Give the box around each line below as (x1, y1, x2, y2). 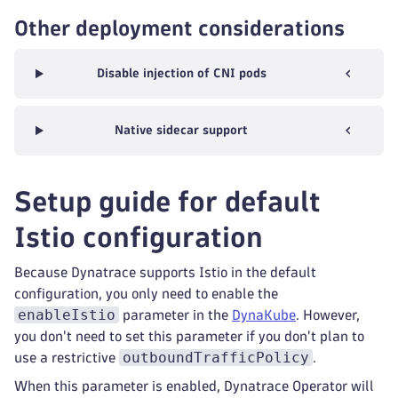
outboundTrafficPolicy (123, 349, 309, 366)
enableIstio (18, 306, 115, 323)
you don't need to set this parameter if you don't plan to (14, 330, 364, 343)
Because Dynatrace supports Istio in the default (14, 266, 316, 279)
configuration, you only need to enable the (14, 287, 278, 300)
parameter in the (119, 308, 232, 322)
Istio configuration (14, 224, 263, 251)
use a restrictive (14, 351, 119, 364)
